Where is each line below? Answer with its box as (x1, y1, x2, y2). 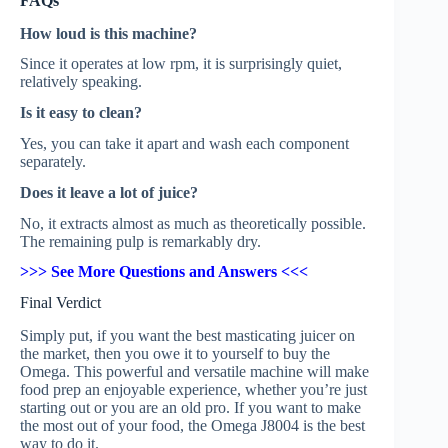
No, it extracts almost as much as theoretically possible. (20, 214, 366, 232)
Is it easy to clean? (20, 104, 142, 122)
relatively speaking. (20, 73, 142, 91)
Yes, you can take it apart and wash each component (20, 134, 349, 152)
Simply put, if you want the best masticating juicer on (20, 326, 355, 344)
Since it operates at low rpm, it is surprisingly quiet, (20, 55, 342, 73)
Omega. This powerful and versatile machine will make (20, 362, 369, 380)
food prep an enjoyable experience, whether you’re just (20, 380, 367, 398)
